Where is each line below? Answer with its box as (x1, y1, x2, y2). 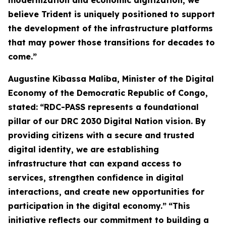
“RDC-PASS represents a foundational (40, 102, 199, 112)
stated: (8, 102, 38, 112)
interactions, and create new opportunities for (8, 187, 204, 197)
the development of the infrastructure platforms (8, 23, 213, 34)
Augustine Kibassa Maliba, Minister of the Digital (8, 74, 214, 84)
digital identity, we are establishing (8, 144, 159, 155)
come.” (8, 51, 37, 62)
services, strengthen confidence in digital (8, 173, 184, 183)
